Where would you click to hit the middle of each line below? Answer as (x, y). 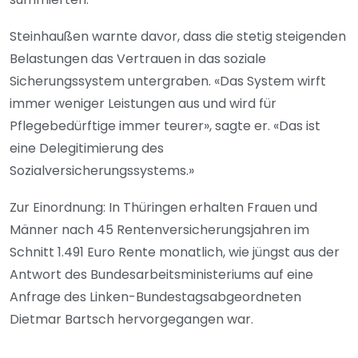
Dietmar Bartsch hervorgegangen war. (131, 320)
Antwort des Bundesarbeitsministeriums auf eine (161, 275)
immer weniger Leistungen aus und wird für (143, 104)
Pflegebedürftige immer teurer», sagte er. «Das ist (165, 126)
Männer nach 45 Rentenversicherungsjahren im (159, 230)
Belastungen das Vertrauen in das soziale (138, 59)
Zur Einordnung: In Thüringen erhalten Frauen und (163, 208)
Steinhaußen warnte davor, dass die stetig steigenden (178, 37)
